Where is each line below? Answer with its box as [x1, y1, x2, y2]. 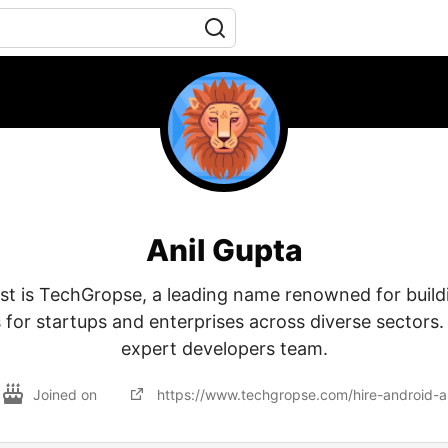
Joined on [33, 385, 101, 403]
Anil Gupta [145, 232, 303, 268]
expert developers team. [120, 338, 328, 359]
